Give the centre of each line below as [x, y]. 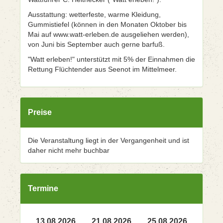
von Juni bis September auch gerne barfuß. [96, 44]
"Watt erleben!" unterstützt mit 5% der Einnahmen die [111, 59]
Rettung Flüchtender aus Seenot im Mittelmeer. [102, 69]
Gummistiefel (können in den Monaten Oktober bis [107, 24]
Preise [40, 112]
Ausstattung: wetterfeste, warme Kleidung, [94, 14]
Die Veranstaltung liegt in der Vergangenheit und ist [109, 140]
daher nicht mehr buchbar [69, 150]
